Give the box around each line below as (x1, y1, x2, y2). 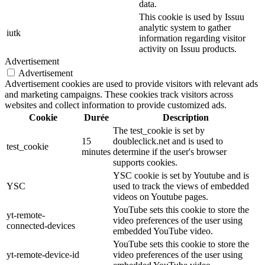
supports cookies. (113, 157, 177, 167)
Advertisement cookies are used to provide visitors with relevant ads (5, 78, 258, 89)
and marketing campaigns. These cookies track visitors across (5, 89, 233, 99)
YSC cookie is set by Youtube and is (113, 170, 249, 180)
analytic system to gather (139, 22, 231, 33)
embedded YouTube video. (113, 225, 213, 236)
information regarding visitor (139, 33, 245, 43)
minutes (82, 146, 111, 157)
